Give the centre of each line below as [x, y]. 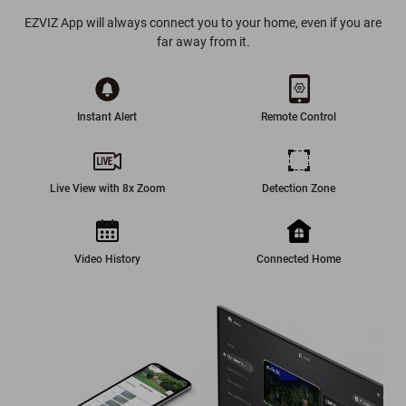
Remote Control [299, 116]
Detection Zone [299, 188]
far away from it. [203, 41]
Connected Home [299, 260]
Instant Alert [107, 116]
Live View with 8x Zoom [107, 188]
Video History [107, 260]
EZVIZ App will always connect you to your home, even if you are [203, 22]
